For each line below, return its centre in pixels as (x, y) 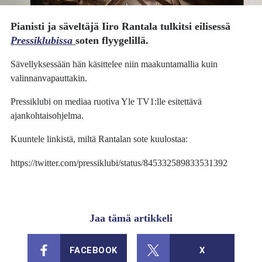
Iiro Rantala (130, 27)
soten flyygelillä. (112, 41)
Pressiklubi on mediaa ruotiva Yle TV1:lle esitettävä (106, 101)
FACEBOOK (93, 251)
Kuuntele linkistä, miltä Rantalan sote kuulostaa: (99, 139)
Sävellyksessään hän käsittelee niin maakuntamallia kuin (114, 64)
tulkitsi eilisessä (194, 27)
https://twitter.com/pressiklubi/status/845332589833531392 (119, 163)
